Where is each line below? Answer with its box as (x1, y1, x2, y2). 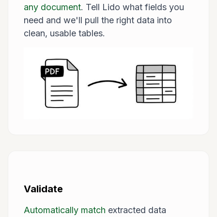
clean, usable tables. (24, 28, 105, 38)
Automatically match (24, 205, 106, 216)
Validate (24, 183, 63, 195)
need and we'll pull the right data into (24, 15, 172, 25)
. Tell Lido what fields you (81, 1, 184, 12)
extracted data (106, 205, 166, 216)
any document (24, 1, 81, 12)
